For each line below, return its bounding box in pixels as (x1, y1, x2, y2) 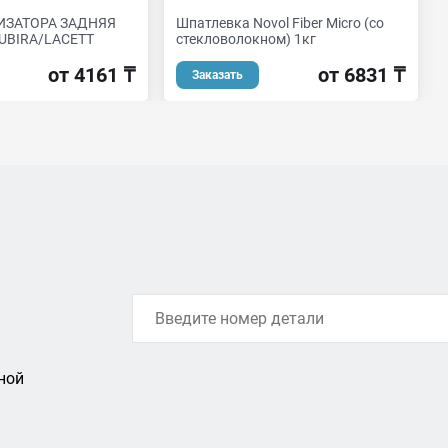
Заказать (192, 68, 243, 82)
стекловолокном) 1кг (176, 31, 316, 47)
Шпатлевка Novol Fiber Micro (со (176, 15, 384, 31)
